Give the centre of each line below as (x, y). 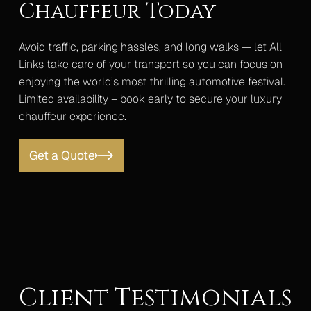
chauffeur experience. (72, 117)
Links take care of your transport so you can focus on (150, 65)
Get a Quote (62, 155)
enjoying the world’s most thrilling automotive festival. (152, 82)
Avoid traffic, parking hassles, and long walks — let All (150, 47)
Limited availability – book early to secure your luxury (150, 99)
